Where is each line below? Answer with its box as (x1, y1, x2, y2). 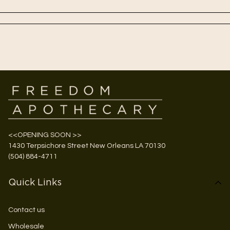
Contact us (8, 206, 45, 214)
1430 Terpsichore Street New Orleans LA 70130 (8, 142, 165, 150)
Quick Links (8, 178, 62, 188)
